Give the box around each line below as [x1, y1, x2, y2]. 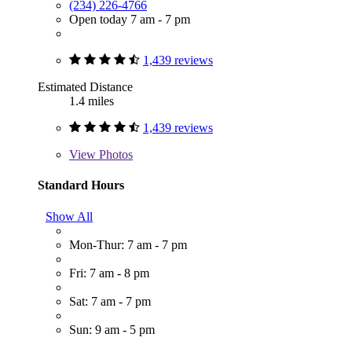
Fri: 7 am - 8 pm [69, 266, 149, 280]
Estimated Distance [38, 80, 133, 94]
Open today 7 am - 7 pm [69, 13, 190, 27]
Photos [96, 148, 133, 162]
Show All [46, 209, 93, 223]
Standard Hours [38, 178, 124, 192]
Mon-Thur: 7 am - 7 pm [69, 237, 187, 251]
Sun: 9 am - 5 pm [69, 322, 155, 336]
